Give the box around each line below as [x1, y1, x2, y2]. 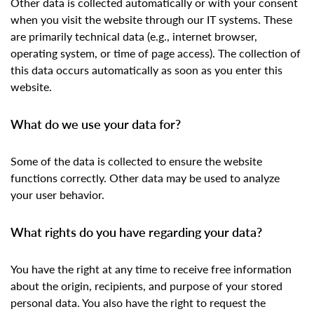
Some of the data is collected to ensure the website [11, 153, 262, 170]
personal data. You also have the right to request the [11, 294, 266, 311]
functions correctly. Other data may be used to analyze [11, 170, 280, 186]
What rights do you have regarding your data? [11, 223, 262, 241]
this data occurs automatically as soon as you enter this [11, 62, 282, 78]
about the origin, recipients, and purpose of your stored [11, 278, 282, 294]
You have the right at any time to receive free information [11, 261, 292, 278]
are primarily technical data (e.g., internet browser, [11, 28, 257, 45]
